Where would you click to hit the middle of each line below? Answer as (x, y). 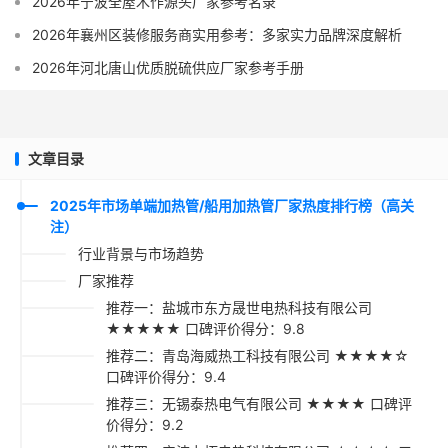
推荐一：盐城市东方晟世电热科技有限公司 (239, 307)
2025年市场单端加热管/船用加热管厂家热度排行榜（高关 (232, 205)
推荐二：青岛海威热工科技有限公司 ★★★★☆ (257, 355)
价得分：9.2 (144, 424)
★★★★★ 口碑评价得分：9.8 (205, 328)
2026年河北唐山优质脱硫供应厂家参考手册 (168, 67)
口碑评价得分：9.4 (166, 376)
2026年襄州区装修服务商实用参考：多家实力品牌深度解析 (217, 34)
